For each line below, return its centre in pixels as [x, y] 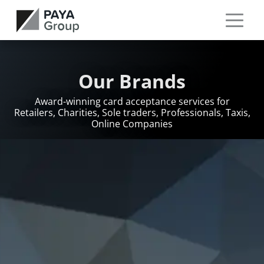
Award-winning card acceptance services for [132, 101]
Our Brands [132, 81]
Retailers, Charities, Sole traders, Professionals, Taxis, [132, 113]
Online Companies [132, 124]
